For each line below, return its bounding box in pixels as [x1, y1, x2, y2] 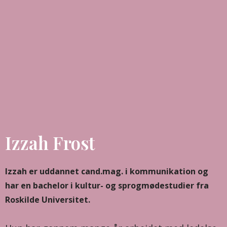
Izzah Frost [5, 131, 95, 155]
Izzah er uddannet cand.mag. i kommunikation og [5, 166, 208, 177]
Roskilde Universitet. [5, 194, 90, 206]
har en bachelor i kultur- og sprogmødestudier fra [5, 180, 209, 192]
